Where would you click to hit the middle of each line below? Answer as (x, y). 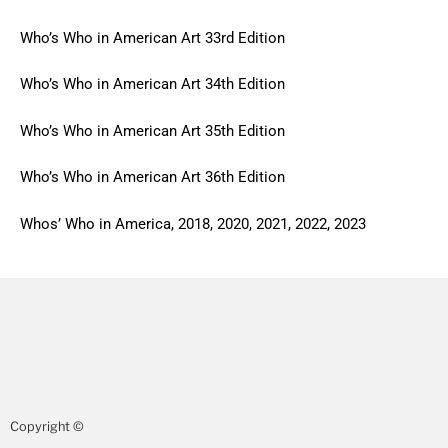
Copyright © (47, 427)
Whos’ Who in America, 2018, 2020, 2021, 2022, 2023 (193, 223)
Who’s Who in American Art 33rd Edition (152, 37)
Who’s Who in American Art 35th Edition (152, 130)
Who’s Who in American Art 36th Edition (152, 177)
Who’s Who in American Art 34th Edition (152, 84)
